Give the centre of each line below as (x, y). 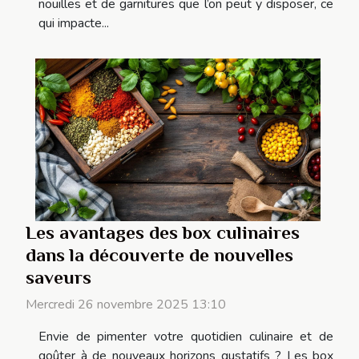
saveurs (58, 278)
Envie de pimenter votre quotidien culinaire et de (186, 337)
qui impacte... (74, 23)
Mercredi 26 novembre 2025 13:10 (126, 305)
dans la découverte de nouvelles (159, 255)
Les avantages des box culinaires (163, 233)
